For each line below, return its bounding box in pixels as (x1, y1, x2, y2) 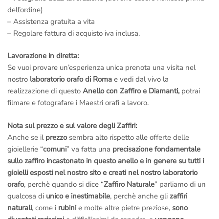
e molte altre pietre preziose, (76, 202, 172, 213)
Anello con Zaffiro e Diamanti (83, 86, 178, 96)
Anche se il (7, 132, 45, 142)
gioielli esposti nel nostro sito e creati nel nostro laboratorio (7, 167, 197, 177)
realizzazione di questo (7, 86, 83, 96)
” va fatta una (66, 144, 112, 154)
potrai (179, 86, 200, 96)
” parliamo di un (154, 179, 206, 189)
